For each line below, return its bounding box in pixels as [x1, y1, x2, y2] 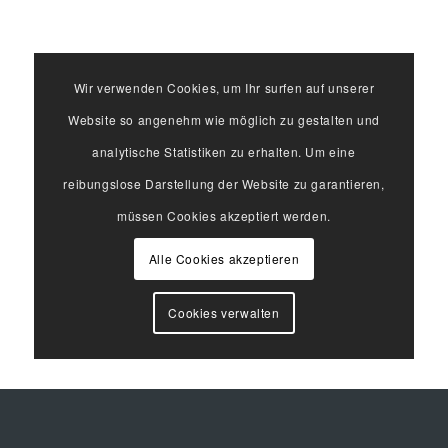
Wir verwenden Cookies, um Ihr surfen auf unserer [73, 78, 375, 96]
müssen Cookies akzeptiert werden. [117, 206, 331, 224]
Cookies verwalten [168, 304, 280, 322]
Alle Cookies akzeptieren [148, 249, 300, 267]
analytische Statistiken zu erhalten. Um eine [92, 142, 356, 160]
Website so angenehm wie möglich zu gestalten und [68, 110, 380, 128]
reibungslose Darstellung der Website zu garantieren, [63, 174, 385, 192]
